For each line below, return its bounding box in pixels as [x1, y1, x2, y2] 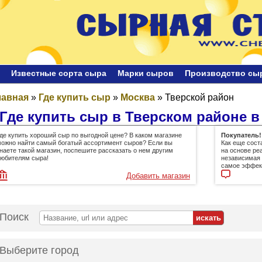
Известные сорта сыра [11, 68, 106, 78]
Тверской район [165, 92, 234, 102]
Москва [120, 92, 155, 102]
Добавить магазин [126, 171, 190, 180]
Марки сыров [118, 68, 174, 78]
